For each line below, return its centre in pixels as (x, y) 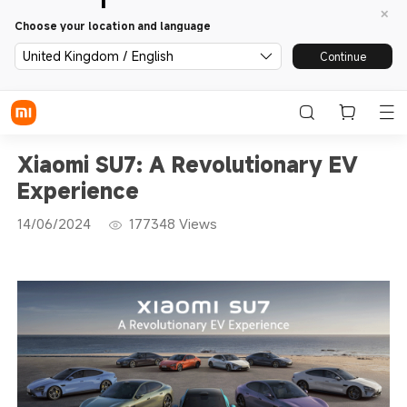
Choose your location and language (113, 25)
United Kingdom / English (98, 56)
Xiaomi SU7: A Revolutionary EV (187, 164)
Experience (78, 190)
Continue (342, 56)
